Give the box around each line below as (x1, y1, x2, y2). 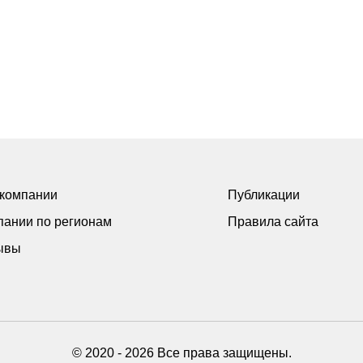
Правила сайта (227, 215, 318, 228)
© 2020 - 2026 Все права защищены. (71, 346, 292, 360)
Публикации (227, 188, 300, 202)
